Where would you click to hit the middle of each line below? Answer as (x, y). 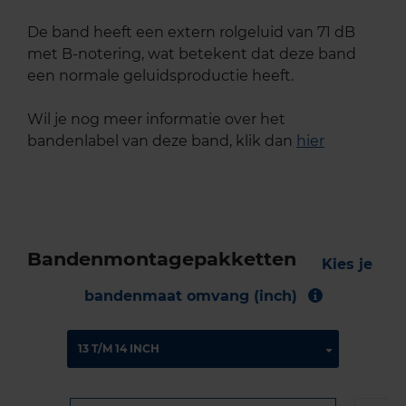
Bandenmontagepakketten (162, 259)
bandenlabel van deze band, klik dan (162, 141)
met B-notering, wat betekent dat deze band (192, 54)
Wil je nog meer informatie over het (156, 120)
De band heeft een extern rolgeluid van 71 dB (191, 33)
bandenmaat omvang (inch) (190, 296)
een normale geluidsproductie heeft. (160, 76)
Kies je (347, 265)
